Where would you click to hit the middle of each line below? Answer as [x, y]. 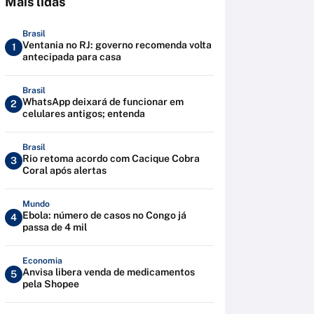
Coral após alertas [64, 170]
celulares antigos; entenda [84, 114]
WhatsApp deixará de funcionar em [103, 102]
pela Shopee [51, 284]
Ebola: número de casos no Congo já [104, 215]
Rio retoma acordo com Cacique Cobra [111, 158]
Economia [42, 261]
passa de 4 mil [55, 227]
